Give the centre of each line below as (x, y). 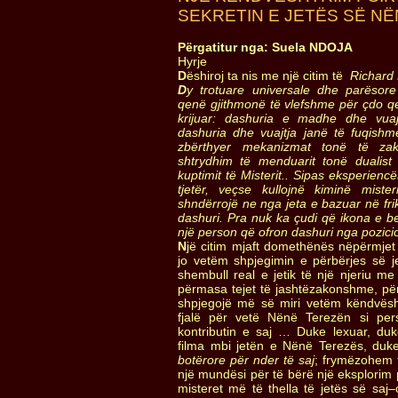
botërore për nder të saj (246, 360)
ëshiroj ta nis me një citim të (265, 76)
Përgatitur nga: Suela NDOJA (265, 47)
